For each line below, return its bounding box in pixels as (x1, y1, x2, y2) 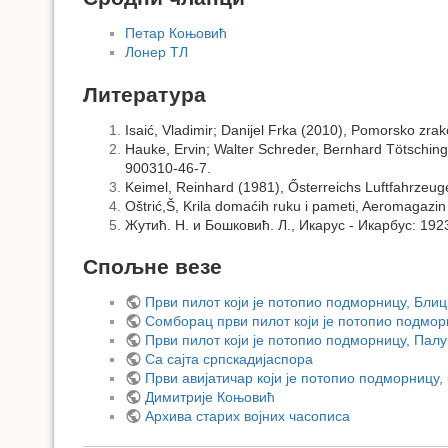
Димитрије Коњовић (144, 389, 275, 406)
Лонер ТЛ (125, 44, 188, 61)
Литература (83, 82, 206, 106)
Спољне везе (83, 255, 222, 279)
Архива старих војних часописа (144, 408, 350, 425)
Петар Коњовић (125, 25, 227, 42)
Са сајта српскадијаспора (144, 351, 313, 368)
